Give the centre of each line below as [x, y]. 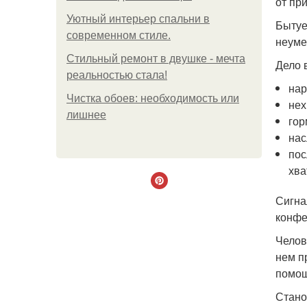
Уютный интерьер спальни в [138, 19]
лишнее [86, 115]
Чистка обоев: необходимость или [153, 98]
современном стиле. [119, 35]
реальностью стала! [117, 75]
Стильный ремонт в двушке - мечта [156, 59]
